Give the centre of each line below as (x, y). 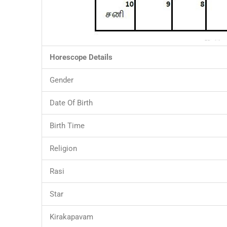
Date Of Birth (72, 103)
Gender (66, 80)
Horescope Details (81, 58)
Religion (63, 149)
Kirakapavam (72, 217)
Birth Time (67, 126)
